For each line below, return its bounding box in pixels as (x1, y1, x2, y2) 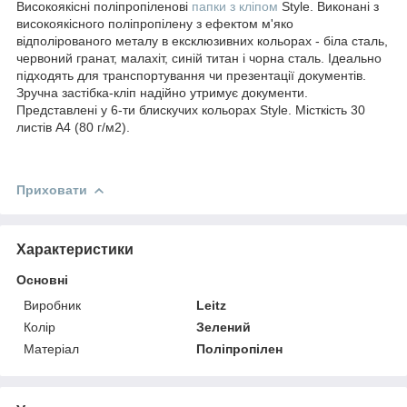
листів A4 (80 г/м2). (16, 119, 130, 134)
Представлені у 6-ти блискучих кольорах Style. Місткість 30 (16, 102, 365, 117)
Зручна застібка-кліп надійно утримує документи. (16, 84, 308, 100)
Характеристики (16, 241, 134, 257)
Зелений (196, 319, 252, 334)
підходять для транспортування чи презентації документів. (16, 67, 366, 83)
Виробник (24, 297, 81, 313)
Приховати (16, 182, 87, 197)
